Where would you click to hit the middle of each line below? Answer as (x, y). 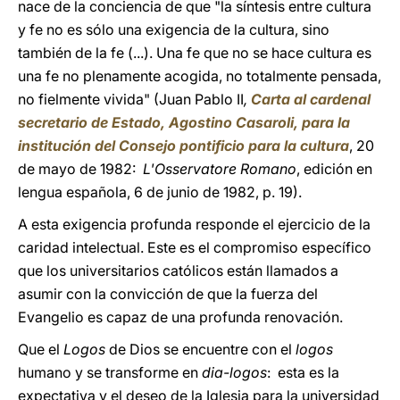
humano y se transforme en (110, 372)
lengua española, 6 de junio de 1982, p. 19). (160, 192)
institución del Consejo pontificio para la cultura (183, 146)
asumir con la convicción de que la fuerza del (168, 294)
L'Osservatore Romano (220, 169)
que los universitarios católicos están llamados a (178, 271)
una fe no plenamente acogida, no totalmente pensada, (200, 76)
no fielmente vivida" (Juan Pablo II (131, 99)
